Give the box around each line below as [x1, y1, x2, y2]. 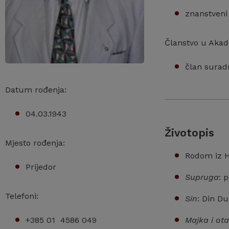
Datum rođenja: [5, 85, 66, 95]
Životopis [165, 126, 214, 139]
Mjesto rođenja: [5, 138, 65, 148]
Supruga [185, 172, 219, 182]
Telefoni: [5, 191, 38, 201]
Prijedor [26, 162, 56, 172]
